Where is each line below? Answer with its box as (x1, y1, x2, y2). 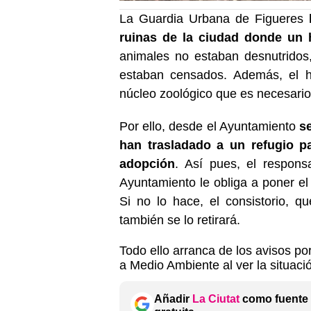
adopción (119, 156, 175, 171)
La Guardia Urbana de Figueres (119, 11, 310, 26)
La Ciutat (192, 292, 239, 305)
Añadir (154, 292, 192, 305)
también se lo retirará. (119, 212, 240, 227)
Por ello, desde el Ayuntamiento (119, 119, 299, 133)
